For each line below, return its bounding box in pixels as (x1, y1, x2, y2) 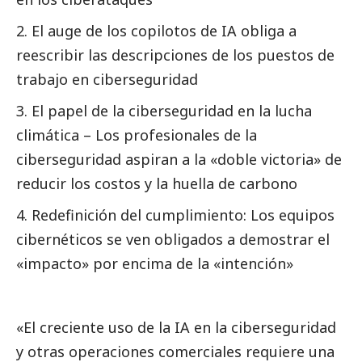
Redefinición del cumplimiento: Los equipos (32, 204, 335, 225)
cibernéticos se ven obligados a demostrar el (16, 229, 330, 249)
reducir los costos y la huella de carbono (16, 173, 297, 193)
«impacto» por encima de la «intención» (16, 253, 293, 273)
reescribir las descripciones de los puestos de (16, 44, 335, 65)
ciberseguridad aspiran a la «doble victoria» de (16, 149, 342, 169)
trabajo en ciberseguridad (16, 69, 198, 89)
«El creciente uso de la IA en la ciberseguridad (16, 317, 336, 337)
